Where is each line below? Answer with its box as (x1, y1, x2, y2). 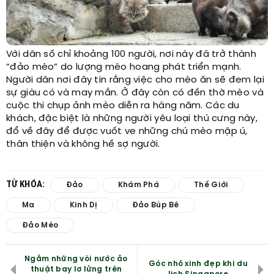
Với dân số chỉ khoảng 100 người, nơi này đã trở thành (6, 49, 256, 59)
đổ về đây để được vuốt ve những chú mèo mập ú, (6, 126, 248, 136)
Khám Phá (117, 180, 160, 189)
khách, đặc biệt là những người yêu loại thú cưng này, (6, 113, 257, 124)
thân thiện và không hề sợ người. (6, 139, 160, 149)
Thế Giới (194, 180, 229, 189)
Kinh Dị (69, 201, 97, 209)
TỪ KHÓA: (6, 178, 47, 190)
